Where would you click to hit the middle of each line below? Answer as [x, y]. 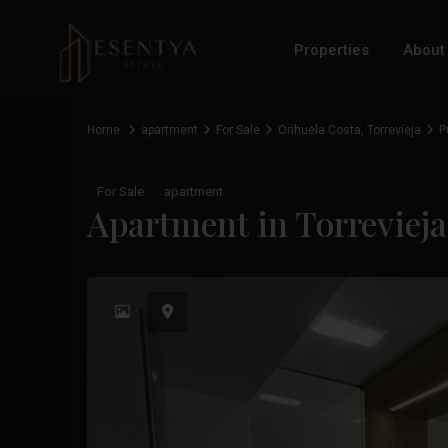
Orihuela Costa [319, 130]
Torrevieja [394, 130]
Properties [331, 50]
